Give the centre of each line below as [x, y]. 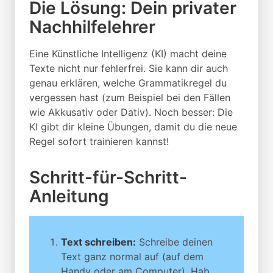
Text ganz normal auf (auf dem [132, 257]
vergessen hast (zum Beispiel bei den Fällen [130, 98]
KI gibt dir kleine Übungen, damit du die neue [133, 127]
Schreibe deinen [174, 242]
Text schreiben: [98, 242]
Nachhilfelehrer [92, 27]
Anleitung [69, 197]
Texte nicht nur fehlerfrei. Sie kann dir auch [129, 69]
